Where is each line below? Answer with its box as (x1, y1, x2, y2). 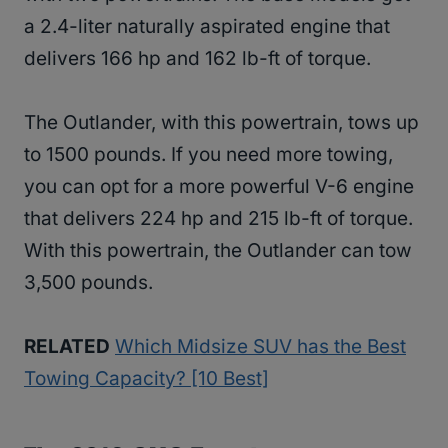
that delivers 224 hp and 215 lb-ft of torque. (24, 207, 413, 231)
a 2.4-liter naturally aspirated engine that (24, 15, 390, 39)
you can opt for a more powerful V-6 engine (24, 175, 414, 199)
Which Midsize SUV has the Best (115, 335, 406, 359)
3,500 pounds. (24, 271, 153, 295)
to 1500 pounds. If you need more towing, (24, 143, 393, 167)
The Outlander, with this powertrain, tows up (24, 111, 419, 135)
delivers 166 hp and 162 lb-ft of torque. (24, 47, 371, 71)
